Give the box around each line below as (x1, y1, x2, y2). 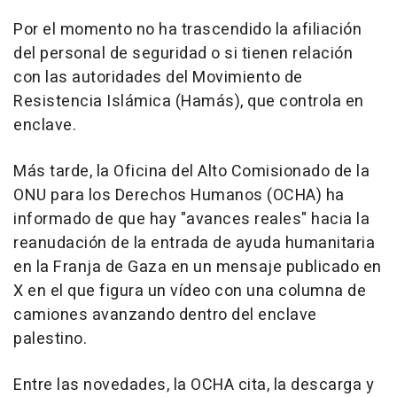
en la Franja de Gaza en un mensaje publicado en (13, 255, 382, 280)
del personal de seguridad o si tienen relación (13, 42, 353, 66)
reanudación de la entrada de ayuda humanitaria (13, 231, 375, 256)
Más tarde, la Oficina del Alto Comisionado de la (13, 160, 370, 184)
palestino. (13, 327, 87, 352)
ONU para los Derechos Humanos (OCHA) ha (13, 183, 345, 208)
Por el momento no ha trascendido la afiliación (13, 18, 362, 43)
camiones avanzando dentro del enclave (13, 303, 317, 328)
